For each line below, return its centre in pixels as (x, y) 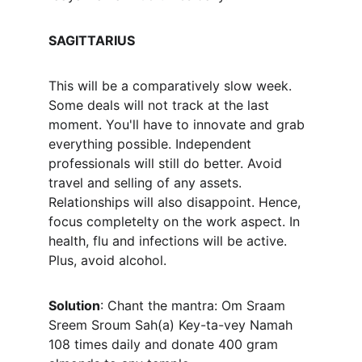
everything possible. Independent (152, 144)
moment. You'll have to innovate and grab (179, 124)
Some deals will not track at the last (161, 105)
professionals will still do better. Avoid (167, 163)
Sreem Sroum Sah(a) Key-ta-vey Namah (173, 325)
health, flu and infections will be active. (170, 241)
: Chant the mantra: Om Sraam (195, 305)
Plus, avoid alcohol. (107, 260)
